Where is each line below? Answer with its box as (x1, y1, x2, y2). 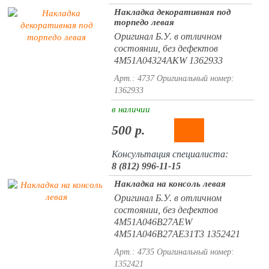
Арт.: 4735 (113, 247, 154, 256)
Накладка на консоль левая (113, 179, 226, 189)
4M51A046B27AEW (113, 217, 192, 227)
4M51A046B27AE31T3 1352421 (113, 229, 240, 239)
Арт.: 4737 (113, 74, 154, 83)
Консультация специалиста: (111, 149, 228, 159)
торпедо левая (113, 17, 174, 27)
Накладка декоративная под (113, 7, 231, 17)
